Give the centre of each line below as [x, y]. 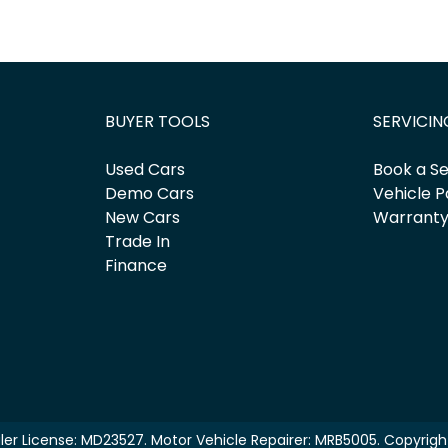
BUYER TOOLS [157, 122]
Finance [135, 266]
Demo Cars [149, 194]
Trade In [137, 242]
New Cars [142, 218]
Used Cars [144, 170]
